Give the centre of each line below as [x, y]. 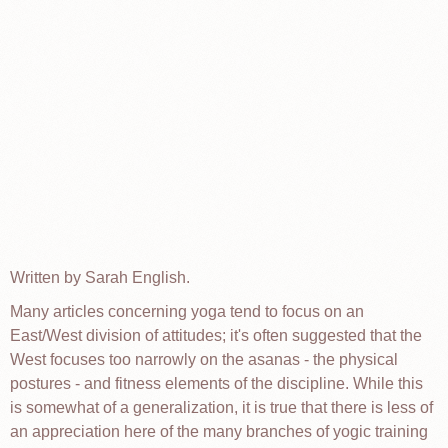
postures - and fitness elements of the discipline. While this [216, 383]
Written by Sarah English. [100, 277]
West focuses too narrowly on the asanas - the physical [204, 359]
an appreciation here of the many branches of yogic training [219, 431]
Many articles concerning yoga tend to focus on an [187, 311]
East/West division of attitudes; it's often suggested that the [216, 335]
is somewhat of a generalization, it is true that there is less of [221, 407]
